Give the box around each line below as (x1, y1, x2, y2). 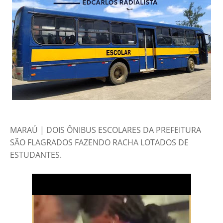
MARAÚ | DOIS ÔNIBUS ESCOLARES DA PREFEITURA (10, 124, 201, 136)
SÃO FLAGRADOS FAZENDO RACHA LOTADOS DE (10, 137, 189, 148)
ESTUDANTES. (10, 149, 62, 161)
